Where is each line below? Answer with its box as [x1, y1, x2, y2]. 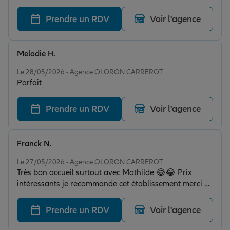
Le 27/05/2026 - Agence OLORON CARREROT [17, 158, 163, 167]
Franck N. [17, 139, 52, 149]
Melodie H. [17, 49, 55, 60]
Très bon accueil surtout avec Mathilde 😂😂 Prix [17, 167, 192, 178]
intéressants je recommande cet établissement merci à [17, 179, 209, 189]
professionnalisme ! [17, 10, 86, 21]
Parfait [17, 78, 42, 88]
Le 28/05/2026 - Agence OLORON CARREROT [17, 68, 163, 77]
